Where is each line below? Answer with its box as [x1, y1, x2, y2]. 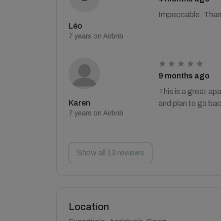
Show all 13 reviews [77, 148, 144, 157]
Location [69, 201, 109, 212]
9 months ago [158, 72, 210, 80]
